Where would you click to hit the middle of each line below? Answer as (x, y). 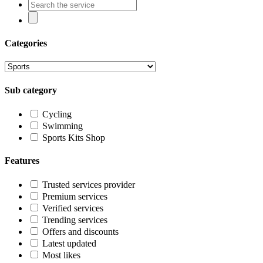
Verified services (73, 208)
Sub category (31, 90)
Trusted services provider (89, 185)
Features (22, 161)
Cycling (57, 114)
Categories (26, 43)
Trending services (75, 220)
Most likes (61, 255)
